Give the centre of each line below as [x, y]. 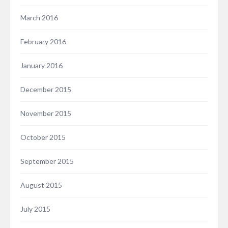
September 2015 [47, 161]
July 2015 [35, 209]
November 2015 [46, 113]
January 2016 [41, 66]
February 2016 [43, 42]
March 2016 [39, 18]
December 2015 [46, 90]
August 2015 [41, 185]
